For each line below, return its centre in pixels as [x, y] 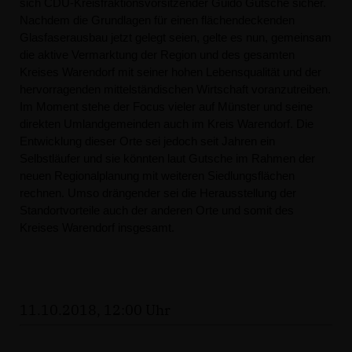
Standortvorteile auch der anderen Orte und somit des [157, 210]
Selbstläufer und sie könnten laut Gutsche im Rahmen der [167, 158]
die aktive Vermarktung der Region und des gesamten [157, 55]
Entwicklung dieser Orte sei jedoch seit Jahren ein [147, 141]
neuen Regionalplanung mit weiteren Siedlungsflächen [157, 176]
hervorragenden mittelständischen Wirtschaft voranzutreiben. [175, 89]
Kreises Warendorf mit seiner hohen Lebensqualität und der [170, 72]
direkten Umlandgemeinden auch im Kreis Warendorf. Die [167, 124]
